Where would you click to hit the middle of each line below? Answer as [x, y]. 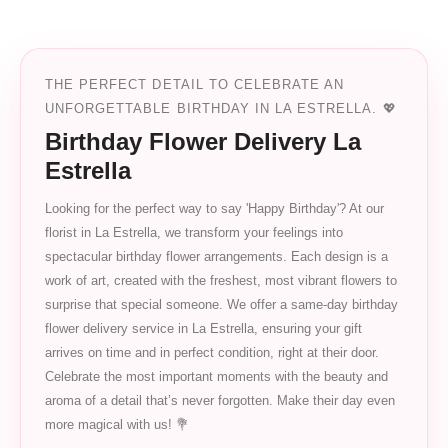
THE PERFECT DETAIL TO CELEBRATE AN [195, 85]
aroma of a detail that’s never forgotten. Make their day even [220, 401]
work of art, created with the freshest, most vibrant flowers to [221, 281]
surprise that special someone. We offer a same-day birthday [221, 305]
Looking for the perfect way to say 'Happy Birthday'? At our [214, 209]
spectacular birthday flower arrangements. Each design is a [216, 257]
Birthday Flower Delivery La [203, 142]
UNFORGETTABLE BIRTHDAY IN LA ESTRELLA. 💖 [221, 109]
